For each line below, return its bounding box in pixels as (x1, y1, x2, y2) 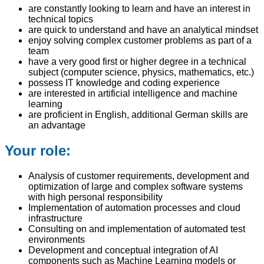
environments (28, 234, 87, 245)
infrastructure (28, 213, 85, 223)
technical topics (28, 14, 93, 24)
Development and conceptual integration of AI (28, 245, 218, 255)
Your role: (5, 142, 71, 159)
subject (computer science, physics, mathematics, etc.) (28, 67, 254, 77)
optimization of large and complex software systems (28, 181, 243, 192)
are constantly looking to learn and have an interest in (28, 3, 250, 14)
